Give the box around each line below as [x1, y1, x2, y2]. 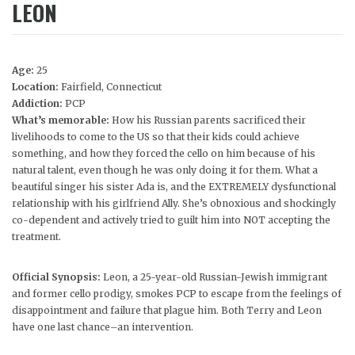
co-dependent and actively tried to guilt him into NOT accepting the [12, 213, 330, 226]
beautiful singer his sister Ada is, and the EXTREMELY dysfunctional [12, 180, 336, 193]
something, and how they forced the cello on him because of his [12, 147, 315, 159]
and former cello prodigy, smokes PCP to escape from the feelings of [12, 287, 342, 300]
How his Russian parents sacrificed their [112, 113, 306, 126]
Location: [12, 80, 61, 93]
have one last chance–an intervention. [12, 320, 193, 333]
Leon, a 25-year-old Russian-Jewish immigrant [103, 270, 327, 283]
